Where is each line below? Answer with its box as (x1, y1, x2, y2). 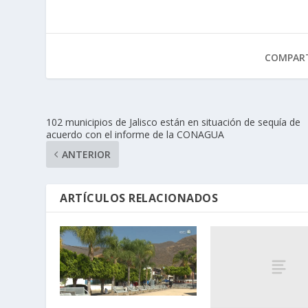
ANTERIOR (62, 148, 111, 162)
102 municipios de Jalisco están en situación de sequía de (46, 115, 301, 129)
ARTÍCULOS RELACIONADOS (60, 190, 219, 206)
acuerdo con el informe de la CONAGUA (46, 128, 225, 142)
